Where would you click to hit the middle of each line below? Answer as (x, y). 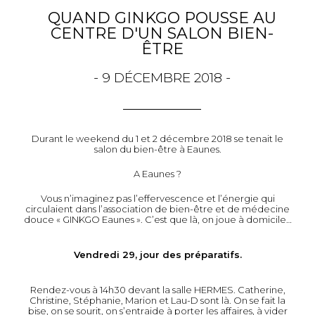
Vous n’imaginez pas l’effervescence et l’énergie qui (157, 198)
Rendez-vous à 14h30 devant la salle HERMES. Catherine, (157, 289)
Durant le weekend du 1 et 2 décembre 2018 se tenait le (157, 138)
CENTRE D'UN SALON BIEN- (162, 33)
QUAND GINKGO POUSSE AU (162, 18)
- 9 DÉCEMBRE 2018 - (162, 77)
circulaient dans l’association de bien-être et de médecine (157, 208)
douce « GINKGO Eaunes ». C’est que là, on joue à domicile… (157, 219)
